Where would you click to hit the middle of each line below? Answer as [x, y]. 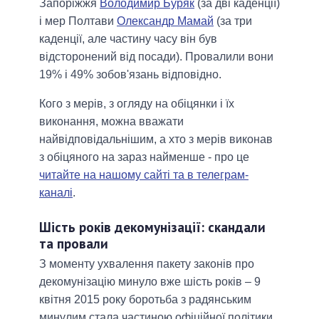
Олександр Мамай [165, 21]
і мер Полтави [78, 21]
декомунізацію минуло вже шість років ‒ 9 [150, 281]
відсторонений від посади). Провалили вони [156, 57]
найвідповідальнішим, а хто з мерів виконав [156, 140]
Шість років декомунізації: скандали [152, 227]
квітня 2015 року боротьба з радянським [145, 299]
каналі [56, 193]
